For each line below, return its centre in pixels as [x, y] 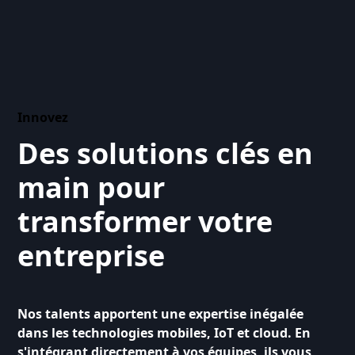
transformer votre [145, 221]
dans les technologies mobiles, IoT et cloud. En [164, 333]
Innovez [43, 117]
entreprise [92, 256]
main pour [92, 187]
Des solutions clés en [166, 153]
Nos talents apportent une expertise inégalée [161, 314]
